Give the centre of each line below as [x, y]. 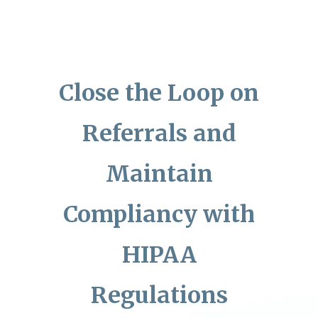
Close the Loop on [159, 93]
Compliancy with [159, 215]
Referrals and [159, 134]
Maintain [159, 174]
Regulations [159, 296]
